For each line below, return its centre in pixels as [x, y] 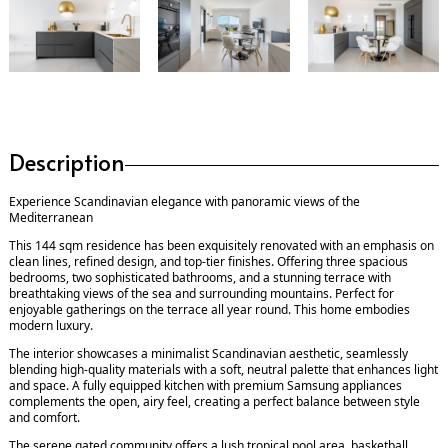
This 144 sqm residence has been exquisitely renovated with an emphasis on [221, 246]
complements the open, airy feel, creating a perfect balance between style [214, 402]
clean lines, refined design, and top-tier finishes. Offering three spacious [208, 262]
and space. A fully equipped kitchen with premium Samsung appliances [205, 386]
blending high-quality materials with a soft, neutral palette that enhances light [223, 370]
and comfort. [44, 418]
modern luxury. [51, 326]
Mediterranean [51, 218]
